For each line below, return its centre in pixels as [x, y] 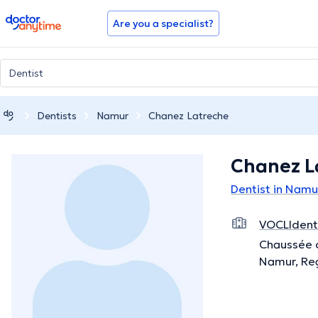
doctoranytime [45, 20]
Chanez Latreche [188, 115]
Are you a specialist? [163, 23]
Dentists [57, 115]
